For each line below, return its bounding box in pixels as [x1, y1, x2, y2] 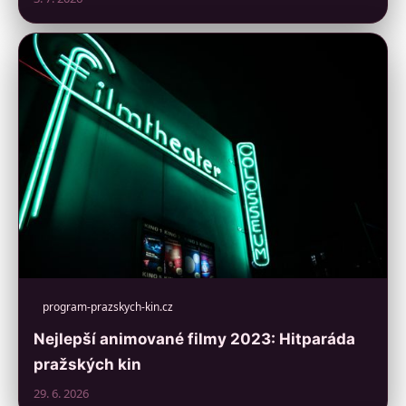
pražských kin [34, 355, 141, 374]
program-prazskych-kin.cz [43, 299, 173, 315]
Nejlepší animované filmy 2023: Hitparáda [34, 330, 355, 349]
